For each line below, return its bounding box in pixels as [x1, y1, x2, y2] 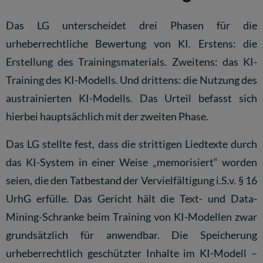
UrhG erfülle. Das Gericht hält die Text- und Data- [6, 191, 257, 205]
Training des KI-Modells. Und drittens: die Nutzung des [6, 73, 257, 87]
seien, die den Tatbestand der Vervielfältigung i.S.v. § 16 [6, 173, 257, 187]
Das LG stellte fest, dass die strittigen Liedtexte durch [6, 137, 257, 150]
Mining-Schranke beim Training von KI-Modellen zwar [6, 210, 257, 223]
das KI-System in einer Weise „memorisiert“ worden [6, 155, 257, 168]
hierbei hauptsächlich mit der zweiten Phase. [6, 110, 208, 123]
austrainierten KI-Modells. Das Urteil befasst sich [6, 92, 257, 105]
